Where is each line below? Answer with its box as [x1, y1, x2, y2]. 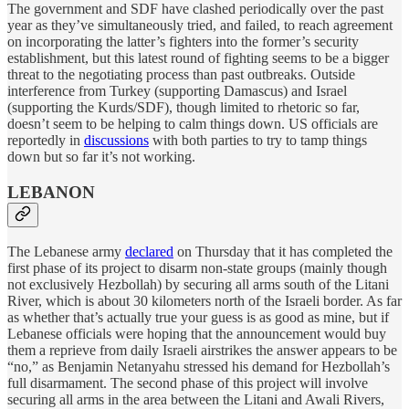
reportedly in [7, 131, 84, 148]
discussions [84, 131, 149, 148]
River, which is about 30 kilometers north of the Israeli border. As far [7, 293, 402, 309]
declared [125, 244, 173, 260]
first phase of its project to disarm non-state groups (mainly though [7, 260, 387, 277]
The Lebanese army [7, 244, 125, 260]
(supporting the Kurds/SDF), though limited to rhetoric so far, [7, 99, 360, 115]
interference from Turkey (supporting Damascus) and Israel [7, 82, 347, 99]
